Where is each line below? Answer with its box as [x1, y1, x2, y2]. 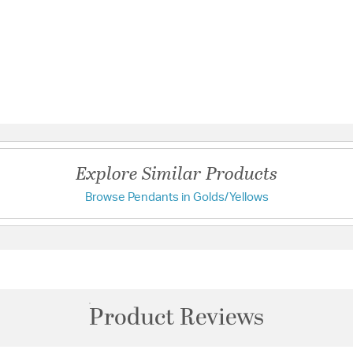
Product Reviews [89, 299, 264, 336]
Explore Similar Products [76, 159, 277, 186]
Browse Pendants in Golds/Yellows [84, 191, 269, 203]
